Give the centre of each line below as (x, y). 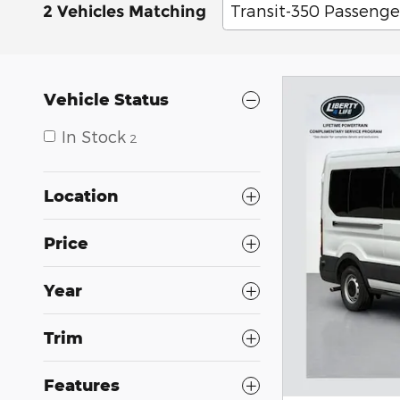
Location (81, 196)
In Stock (94, 137)
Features (82, 385)
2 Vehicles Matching (125, 12)
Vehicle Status (106, 100)
